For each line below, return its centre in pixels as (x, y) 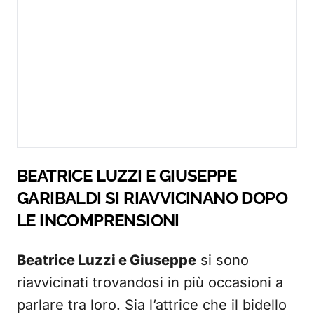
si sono (223, 260)
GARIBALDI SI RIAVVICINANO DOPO (152, 198)
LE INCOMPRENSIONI (98, 221)
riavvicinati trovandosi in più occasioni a (150, 283)
